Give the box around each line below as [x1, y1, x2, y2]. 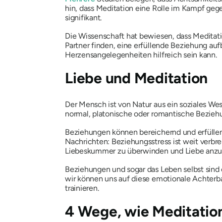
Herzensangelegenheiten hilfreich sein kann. [65, 50, 217, 60]
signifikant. [65, 13, 102, 23]
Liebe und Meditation [65, 69, 208, 88]
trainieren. [65, 183, 99, 193]
